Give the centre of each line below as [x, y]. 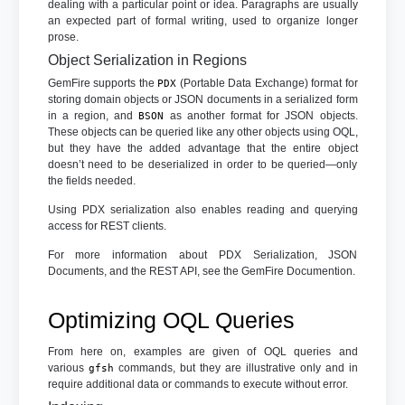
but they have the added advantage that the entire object [202, 148]
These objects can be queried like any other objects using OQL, [202, 132]
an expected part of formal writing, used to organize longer [202, 20]
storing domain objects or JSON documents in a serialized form [202, 99]
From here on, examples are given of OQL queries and [202, 351]
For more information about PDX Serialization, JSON [202, 254]
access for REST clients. [107, 226]
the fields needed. [91, 180]
